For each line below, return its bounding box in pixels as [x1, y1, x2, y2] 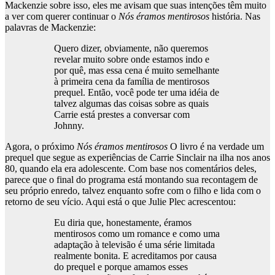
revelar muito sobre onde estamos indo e [54, 53, 209, 64]
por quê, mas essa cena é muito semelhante [54, 64, 219, 76]
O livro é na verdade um [168, 141, 264, 152]
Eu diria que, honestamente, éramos [54, 217, 192, 228]
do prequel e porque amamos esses [54, 261, 188, 272]
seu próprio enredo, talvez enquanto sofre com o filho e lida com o [5, 185, 261, 196]
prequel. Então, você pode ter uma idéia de [54, 87, 219, 98]
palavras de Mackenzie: [5, 21, 96, 33]
